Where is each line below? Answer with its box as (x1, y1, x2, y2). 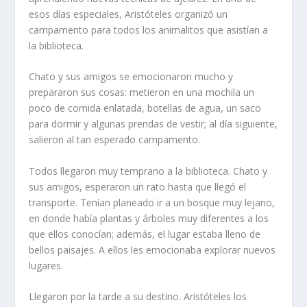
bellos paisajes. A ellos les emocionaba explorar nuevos (29, 243, 276, 256)
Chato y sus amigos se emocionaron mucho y (29, 70, 234, 84)
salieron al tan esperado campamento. (29, 133, 201, 147)
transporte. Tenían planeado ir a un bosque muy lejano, (29, 195, 275, 209)
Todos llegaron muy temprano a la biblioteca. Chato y (29, 164, 268, 177)
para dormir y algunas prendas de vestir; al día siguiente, (29, 117, 278, 131)
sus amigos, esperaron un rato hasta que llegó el (29, 180, 247, 193)
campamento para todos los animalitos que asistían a (29, 23, 269, 37)
